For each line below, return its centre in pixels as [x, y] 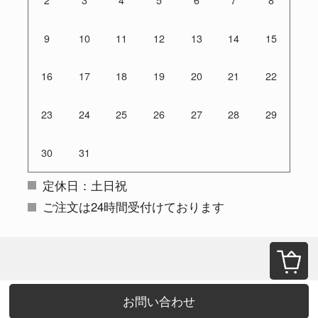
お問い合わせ [159, 301]
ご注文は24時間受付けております [134, 207]
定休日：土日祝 [85, 185]
